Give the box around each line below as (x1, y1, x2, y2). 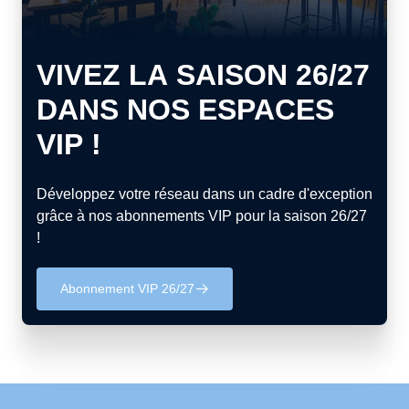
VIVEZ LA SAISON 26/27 (37, 58, 370, 91)
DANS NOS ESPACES (37, 93, 334, 126)
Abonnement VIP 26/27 (60, 281, 194, 297)
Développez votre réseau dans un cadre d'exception (37, 186, 372, 202)
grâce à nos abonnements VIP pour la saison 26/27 (37, 208, 367, 224)
